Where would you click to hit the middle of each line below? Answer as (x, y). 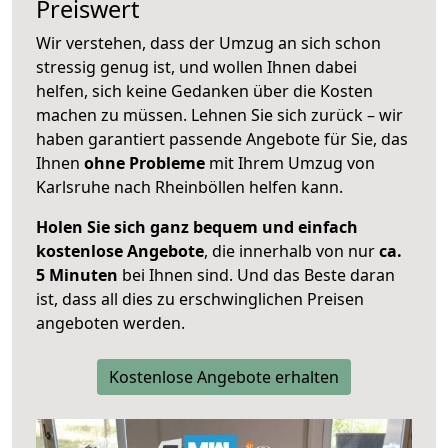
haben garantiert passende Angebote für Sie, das (222, 139)
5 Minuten (77, 275)
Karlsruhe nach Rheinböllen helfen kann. (189, 187)
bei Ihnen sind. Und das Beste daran (256, 275)
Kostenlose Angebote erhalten (224, 377)
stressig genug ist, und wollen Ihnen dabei (196, 67)
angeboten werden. (110, 323)
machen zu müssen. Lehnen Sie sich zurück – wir (219, 115)
